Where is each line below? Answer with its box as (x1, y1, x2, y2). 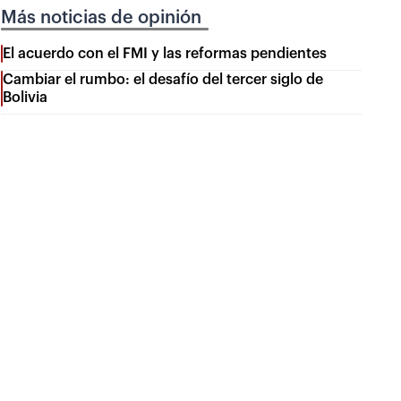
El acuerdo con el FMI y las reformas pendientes (3, 47, 328, 62)
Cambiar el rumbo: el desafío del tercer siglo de (3, 73, 324, 88)
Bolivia (3, 90, 48, 106)
